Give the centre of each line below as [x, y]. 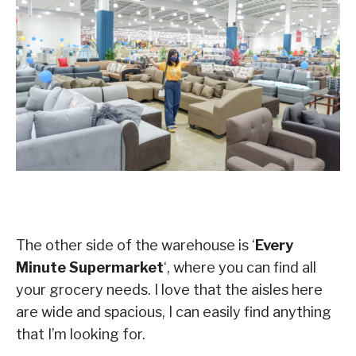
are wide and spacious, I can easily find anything [174, 311]
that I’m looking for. [81, 334]
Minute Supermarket [90, 267]
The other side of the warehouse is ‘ [135, 245]
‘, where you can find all [240, 267]
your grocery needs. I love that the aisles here [169, 289]
